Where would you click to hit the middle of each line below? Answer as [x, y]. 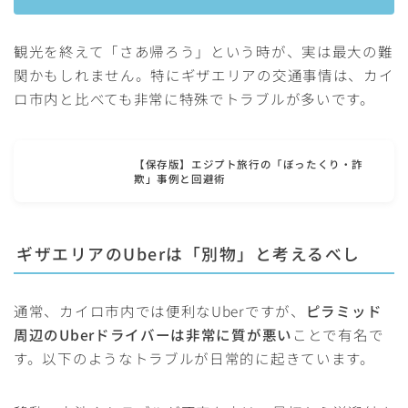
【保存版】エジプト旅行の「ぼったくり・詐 [249, 163]
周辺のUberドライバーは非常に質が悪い [153, 334]
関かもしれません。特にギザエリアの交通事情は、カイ [204, 74]
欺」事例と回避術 [180, 178]
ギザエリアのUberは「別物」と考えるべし [189, 253]
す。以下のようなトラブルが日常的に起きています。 [194, 357]
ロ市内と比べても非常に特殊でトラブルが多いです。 [194, 98]
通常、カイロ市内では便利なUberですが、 [160, 310]
